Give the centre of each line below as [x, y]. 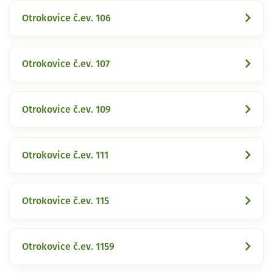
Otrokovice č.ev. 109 [66, 109]
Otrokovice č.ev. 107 [66, 64]
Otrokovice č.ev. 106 [66, 18]
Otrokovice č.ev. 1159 [68, 246]
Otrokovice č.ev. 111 [65, 155]
